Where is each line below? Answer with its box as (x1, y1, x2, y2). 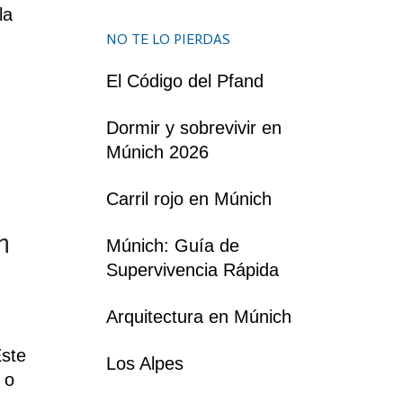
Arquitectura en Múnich (106, 306, 291, 327)
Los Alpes (106, 353, 184, 373)
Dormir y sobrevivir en (106, 117, 282, 138)
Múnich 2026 (106, 141, 209, 162)
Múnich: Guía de (106, 235, 239, 255)
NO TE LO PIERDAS (106, 30, 230, 48)
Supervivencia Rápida (106, 259, 279, 280)
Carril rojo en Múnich (106, 188, 272, 209)
